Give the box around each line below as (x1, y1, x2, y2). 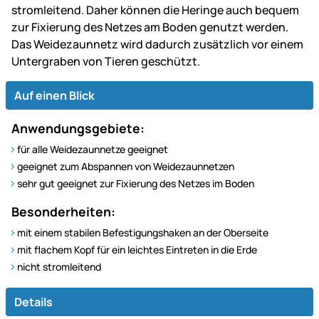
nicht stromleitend (17, 259, 101, 273)
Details (14, 293, 53, 310)
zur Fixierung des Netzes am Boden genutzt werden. (11, 19, 288, 35)
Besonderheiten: (11, 202, 115, 220)
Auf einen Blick (14, 87, 95, 103)
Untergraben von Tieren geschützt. (11, 53, 200, 69)
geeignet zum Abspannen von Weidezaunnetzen (17, 159, 234, 173)
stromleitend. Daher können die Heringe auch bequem (11, 1, 299, 18)
